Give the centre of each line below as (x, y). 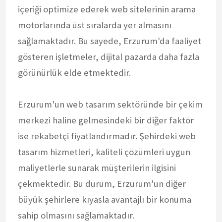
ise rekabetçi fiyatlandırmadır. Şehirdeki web (107, 136)
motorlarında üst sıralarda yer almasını (95, 25)
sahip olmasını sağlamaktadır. (76, 215)
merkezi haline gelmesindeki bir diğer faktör (106, 120)
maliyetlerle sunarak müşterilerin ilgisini (97, 167)
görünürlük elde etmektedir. (74, 72)
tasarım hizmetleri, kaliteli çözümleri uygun (104, 152)
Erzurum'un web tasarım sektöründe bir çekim (110, 104)
